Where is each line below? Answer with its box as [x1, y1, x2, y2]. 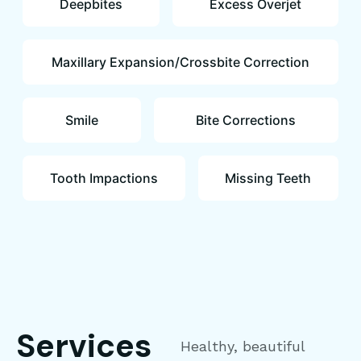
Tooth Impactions [49, 170, 158, 186]
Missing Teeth [225, 170, 312, 186]
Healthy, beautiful [180, 338, 305, 355]
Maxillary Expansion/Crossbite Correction [52, 54, 309, 70]
